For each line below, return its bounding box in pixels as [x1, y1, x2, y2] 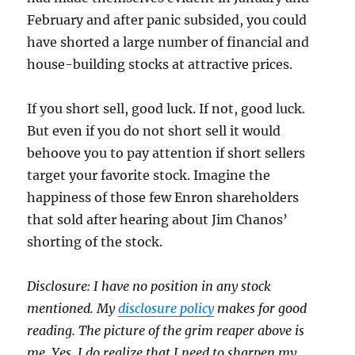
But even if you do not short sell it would [27, 123, 281, 139]
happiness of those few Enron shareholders [27, 189, 300, 206]
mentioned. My [27, 300, 119, 317]
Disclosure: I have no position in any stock [27, 278, 272, 295]
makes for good [214, 300, 307, 317]
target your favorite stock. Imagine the [27, 167, 271, 184]
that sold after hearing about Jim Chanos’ [27, 212, 288, 228]
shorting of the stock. [27, 234, 163, 250]
